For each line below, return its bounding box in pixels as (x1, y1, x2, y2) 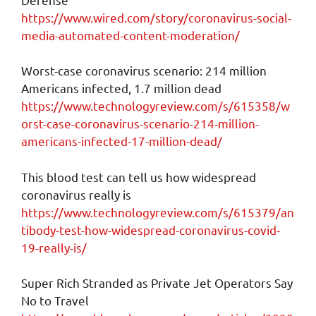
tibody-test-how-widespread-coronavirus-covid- (21, 221, 280, 237)
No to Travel (21, 293, 89, 308)
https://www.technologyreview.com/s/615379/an (21, 204, 294, 219)
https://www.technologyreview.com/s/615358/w (21, 98, 290, 114)
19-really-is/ (21, 239, 87, 255)
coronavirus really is (21, 186, 131, 202)
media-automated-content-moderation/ (21, 27, 240, 42)
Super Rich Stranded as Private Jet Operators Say (21, 275, 293, 291)
